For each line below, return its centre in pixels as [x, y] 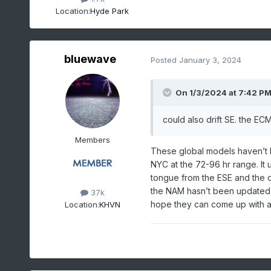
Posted [165, 60]
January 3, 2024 [210, 60]
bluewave [90, 59]
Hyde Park [110, 11]
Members [92, 140]
